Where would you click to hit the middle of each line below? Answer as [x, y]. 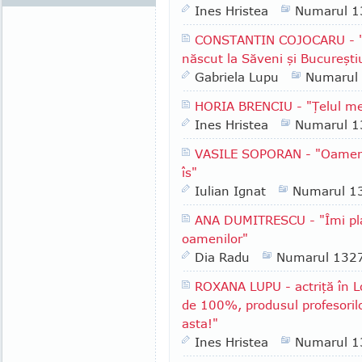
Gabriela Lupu [237, 77]
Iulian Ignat [230, 191]
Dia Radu [222, 257]
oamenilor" [215, 238]
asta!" [200, 323]
